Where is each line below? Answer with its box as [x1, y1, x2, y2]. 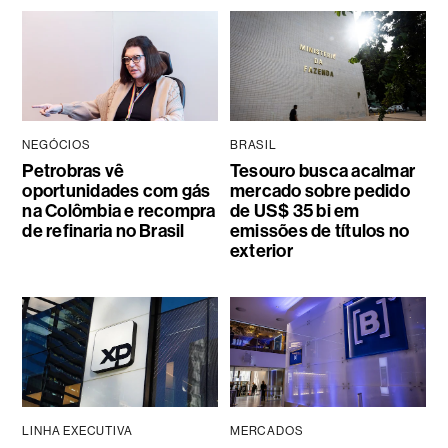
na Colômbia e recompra [22, 200, 216, 223]
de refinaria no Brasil [22, 220, 185, 243]
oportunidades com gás [22, 180, 211, 203]
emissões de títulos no [229, 220, 410, 243]
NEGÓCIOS [22, 138, 91, 153]
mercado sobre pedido [229, 180, 410, 203]
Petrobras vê [22, 160, 125, 183]
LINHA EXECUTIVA [22, 424, 133, 439]
